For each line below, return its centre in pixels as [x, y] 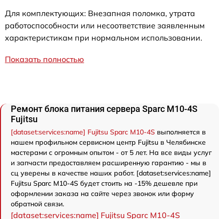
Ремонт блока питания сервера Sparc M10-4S [104, 109]
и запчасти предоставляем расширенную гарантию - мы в [109, 163]
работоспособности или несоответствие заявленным [105, 25]
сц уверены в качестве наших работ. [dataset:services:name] [111, 173]
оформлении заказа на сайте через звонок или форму [102, 193]
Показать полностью [44, 59]
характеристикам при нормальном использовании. [104, 37]
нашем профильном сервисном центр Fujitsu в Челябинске [108, 142]
